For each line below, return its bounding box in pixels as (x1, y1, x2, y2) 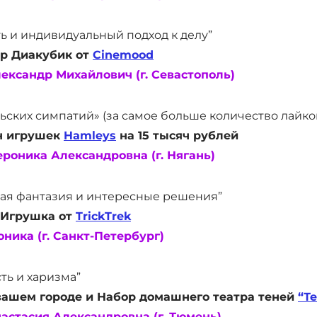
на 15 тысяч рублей (116, 129, 238, 142)
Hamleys (64, 129, 116, 142)
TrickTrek (76, 209, 131, 223)
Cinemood (93, 48, 154, 62)
